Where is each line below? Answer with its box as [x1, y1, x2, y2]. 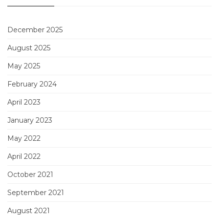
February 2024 [7, 80, 57, 88]
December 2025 [7, 25, 63, 34]
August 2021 [7, 206, 50, 215]
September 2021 [7, 188, 64, 197]
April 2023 [7, 98, 41, 107]
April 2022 [7, 152, 41, 161]
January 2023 [7, 116, 52, 125]
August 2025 [7, 44, 50, 52]
